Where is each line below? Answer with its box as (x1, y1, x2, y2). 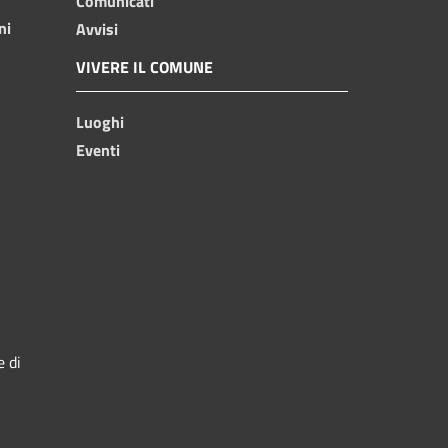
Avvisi (76, 16, 118, 41)
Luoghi (76, 109, 124, 134)
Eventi (76, 137, 120, 162)
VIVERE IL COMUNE (76, 54, 213, 79)
